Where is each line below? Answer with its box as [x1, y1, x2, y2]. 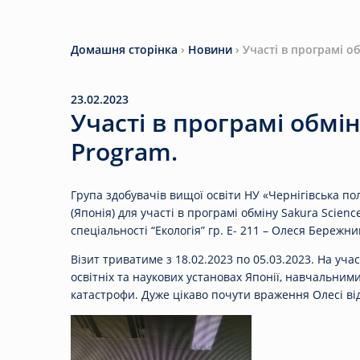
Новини [188, 41, 232, 57]
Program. [71, 134, 178, 168]
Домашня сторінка [71, 41, 178, 57]
